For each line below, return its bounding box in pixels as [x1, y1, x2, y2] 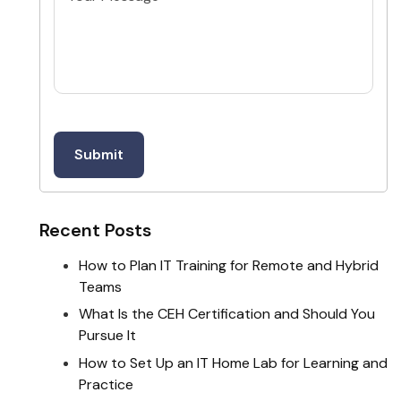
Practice [78, 374, 133, 394]
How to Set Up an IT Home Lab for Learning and [78, 353, 388, 372]
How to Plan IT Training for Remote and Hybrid [78, 256, 379, 275]
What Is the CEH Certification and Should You [78, 304, 375, 324]
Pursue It [78, 326, 136, 346]
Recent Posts [38, 218, 151, 242]
